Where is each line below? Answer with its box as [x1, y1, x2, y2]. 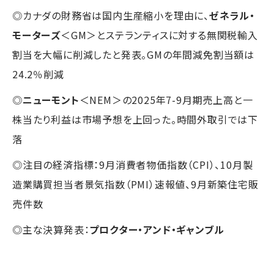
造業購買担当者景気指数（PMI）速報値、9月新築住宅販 [12, 176, 259, 191]
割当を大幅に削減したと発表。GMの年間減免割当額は [12, 46, 254, 62]
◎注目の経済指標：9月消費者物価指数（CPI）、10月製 [12, 157, 253, 172]
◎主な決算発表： [12, 221, 90, 237]
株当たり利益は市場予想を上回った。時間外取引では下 [12, 111, 259, 127]
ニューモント [22, 92, 80, 107]
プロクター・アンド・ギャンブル [89, 221, 224, 237]
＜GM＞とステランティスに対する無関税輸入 [61, 27, 258, 42]
